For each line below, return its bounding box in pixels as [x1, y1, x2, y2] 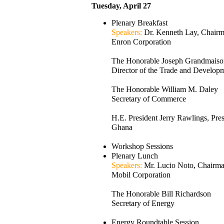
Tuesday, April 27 [91, 1, 151, 10]
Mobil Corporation [111, 170, 170, 179]
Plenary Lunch [111, 151, 158, 160]
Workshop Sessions [111, 142, 173, 150]
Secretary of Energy [111, 199, 174, 207]
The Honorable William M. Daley [111, 85, 218, 93]
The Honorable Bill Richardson [111, 189, 211, 198]
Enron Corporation [111, 37, 171, 46]
